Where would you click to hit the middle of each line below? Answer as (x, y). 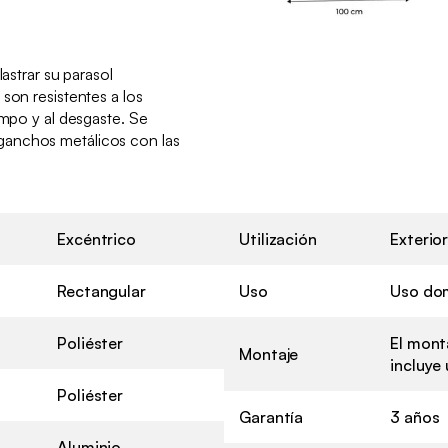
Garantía (271, 416)
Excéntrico (96, 238)
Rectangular (101, 290)
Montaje (269, 353)
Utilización (278, 238)
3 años (415, 416)
